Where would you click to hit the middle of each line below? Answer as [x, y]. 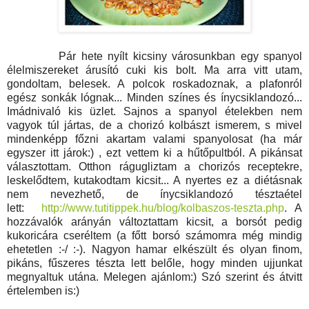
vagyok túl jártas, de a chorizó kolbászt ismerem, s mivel [154, 125]
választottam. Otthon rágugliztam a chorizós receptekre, [154, 166]
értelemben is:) [43, 290]
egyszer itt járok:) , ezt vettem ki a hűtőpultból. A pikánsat [154, 152]
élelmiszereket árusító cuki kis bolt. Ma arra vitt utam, [154, 70]
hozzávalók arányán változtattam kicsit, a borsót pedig [154, 221]
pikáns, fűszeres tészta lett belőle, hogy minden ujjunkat [154, 263]
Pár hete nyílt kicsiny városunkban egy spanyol [154, 56]
